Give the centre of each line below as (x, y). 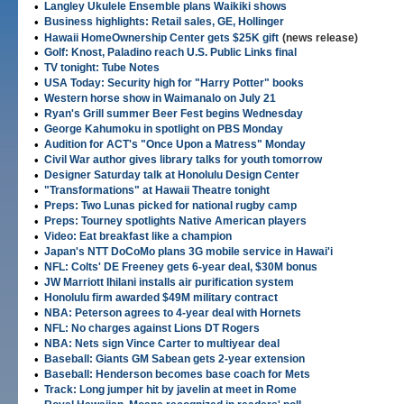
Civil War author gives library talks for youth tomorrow (183, 160)
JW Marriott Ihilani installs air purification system (169, 282)
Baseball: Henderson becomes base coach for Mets (177, 374)
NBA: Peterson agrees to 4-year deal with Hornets (173, 313)
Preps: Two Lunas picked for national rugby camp (170, 206)
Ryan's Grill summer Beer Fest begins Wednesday (174, 114)
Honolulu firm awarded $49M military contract (161, 298)
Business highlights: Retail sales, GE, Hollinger (164, 22)
